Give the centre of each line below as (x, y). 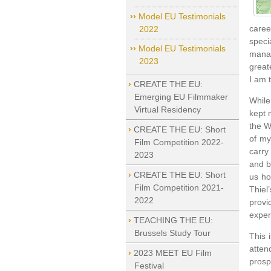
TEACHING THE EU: (173, 220)
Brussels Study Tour (172, 233)
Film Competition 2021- (179, 188)
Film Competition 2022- (179, 142)
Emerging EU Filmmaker (181, 97)
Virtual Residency (167, 109)
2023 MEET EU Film (172, 253)
